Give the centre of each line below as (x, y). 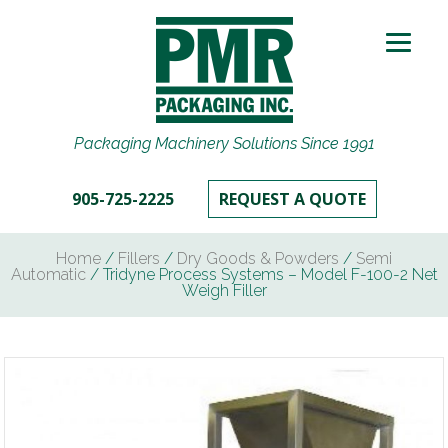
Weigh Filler (224, 290)
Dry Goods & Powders (258, 258)
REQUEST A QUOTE (292, 199)
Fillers (139, 258)
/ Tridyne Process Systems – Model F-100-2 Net (261, 274)
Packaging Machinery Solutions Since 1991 (224, 143)
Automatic (48, 274)
